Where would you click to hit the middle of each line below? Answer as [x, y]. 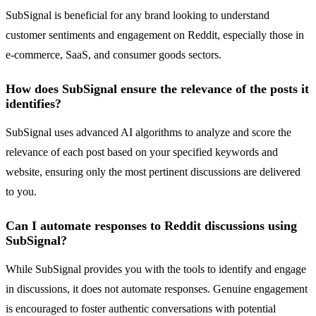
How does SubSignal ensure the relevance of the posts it [157, 89]
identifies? [34, 104]
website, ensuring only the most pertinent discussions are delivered [153, 172]
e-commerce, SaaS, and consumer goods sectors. [114, 55]
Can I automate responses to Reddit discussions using [151, 226]
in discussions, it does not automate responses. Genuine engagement [157, 289]
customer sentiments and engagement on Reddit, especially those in [155, 35]
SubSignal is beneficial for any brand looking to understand [138, 16]
